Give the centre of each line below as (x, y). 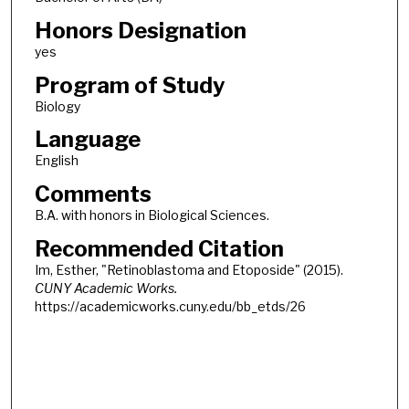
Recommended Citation (159, 248)
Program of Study (130, 85)
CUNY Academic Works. (105, 288)
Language (87, 140)
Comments (93, 194)
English (56, 161)
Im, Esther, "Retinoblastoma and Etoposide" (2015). (189, 269)
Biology (57, 106)
